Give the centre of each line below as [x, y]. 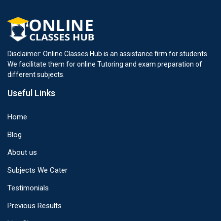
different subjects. [36, 74]
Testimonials [28, 188]
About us [22, 152]
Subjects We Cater [37, 170]
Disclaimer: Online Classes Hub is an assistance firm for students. [108, 54]
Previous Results [35, 205]
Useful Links [31, 93]
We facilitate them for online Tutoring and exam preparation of [105, 64]
